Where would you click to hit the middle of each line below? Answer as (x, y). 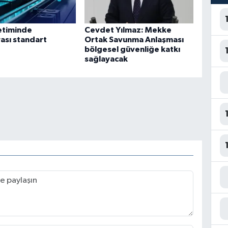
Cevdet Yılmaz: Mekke (128, 30)
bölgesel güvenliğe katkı (133, 50)
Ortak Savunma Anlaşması (134, 40)
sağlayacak (106, 59)
